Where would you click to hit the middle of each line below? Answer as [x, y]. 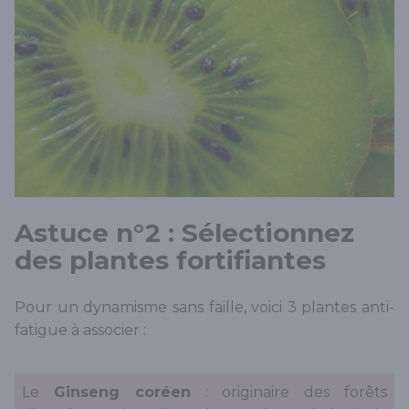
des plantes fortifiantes [170, 261]
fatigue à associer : [80, 330]
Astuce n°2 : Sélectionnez [184, 233]
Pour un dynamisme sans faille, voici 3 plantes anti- [204, 308]
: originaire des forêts [289, 393]
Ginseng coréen [122, 393]
